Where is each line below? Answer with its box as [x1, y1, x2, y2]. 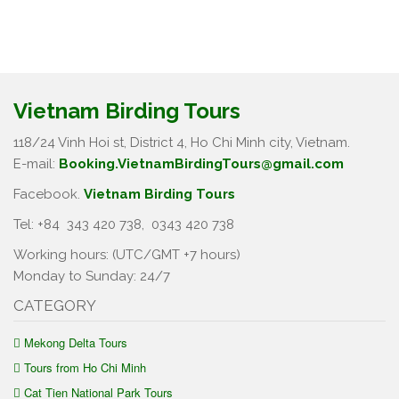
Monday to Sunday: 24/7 [13, 268, 170, 284]
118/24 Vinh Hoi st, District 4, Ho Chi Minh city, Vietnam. [13, 134, 350, 151]
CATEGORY [13, 297, 96, 314]
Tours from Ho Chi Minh [24, 359, 146, 376]
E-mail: [13, 156, 59, 172]
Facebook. [13, 186, 84, 202]
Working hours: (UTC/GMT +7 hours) [13, 247, 240, 263]
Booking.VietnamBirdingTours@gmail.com [59, 156, 344, 172]
